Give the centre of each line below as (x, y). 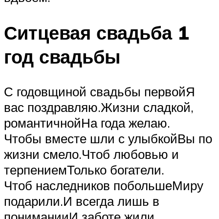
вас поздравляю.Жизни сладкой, (99, 107)
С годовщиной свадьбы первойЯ (99, 92)
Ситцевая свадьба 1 (97, 32)
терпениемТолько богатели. (84, 170)
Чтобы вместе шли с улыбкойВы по (108, 139)
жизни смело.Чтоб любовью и (91, 154)
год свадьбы (62, 56)
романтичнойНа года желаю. (87, 123)
